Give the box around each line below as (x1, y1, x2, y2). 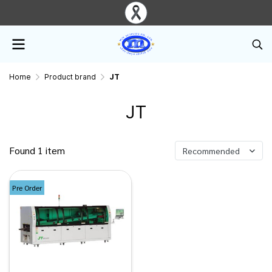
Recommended (183, 145, 240, 156)
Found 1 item (9, 144, 65, 157)
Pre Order (12, 182, 42, 192)
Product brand (44, 72, 96, 81)
